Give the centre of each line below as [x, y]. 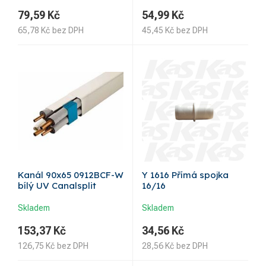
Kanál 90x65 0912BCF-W [71, 175]
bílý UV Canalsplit [57, 186]
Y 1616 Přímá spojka [185, 175]
